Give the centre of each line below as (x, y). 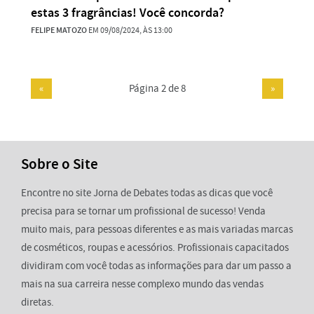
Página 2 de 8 (157, 88)
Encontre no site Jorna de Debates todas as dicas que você (147, 192)
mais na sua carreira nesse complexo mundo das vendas (142, 284)
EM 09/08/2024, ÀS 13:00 (130, 30)
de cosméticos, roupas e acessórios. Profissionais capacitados (155, 247)
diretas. (37, 302)
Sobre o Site (60, 164)
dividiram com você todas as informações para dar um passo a (156, 265)
